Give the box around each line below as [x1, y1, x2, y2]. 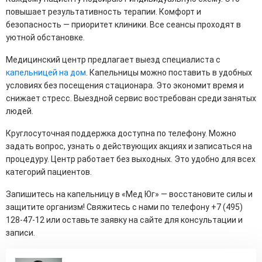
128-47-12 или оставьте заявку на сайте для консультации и [6, 215, 243, 225]
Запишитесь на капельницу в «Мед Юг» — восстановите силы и [6, 189, 253, 199]
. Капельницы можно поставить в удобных [86, 68, 252, 77]
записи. [6, 228, 35, 237]
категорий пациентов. [6, 167, 92, 177]
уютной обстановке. [6, 33, 85, 42]
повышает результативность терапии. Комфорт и [6, 7, 201, 16]
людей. [6, 106, 33, 116]
